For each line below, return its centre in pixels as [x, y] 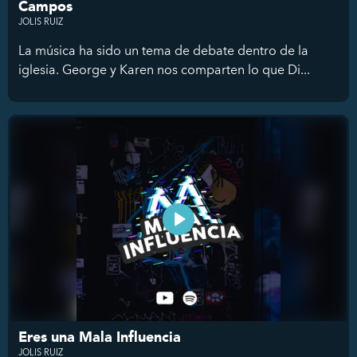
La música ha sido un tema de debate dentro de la [163, 51]
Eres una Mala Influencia [100, 338]
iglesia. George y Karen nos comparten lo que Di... [164, 70]
